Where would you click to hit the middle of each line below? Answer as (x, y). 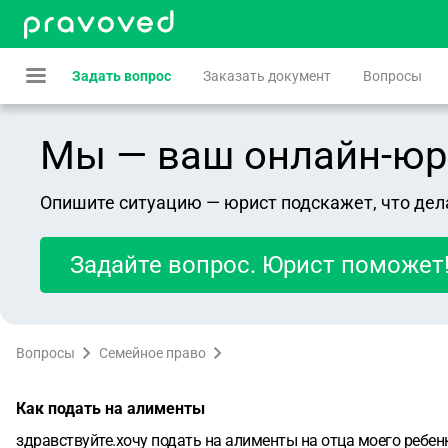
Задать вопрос (121, 76)
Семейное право (152, 353)
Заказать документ (267, 76)
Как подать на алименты (110, 408)
